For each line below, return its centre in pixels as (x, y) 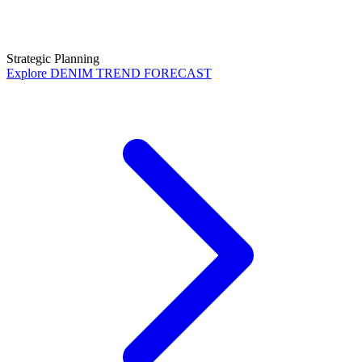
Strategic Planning (53, 59)
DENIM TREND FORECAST (131, 74)
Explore (28, 74)
